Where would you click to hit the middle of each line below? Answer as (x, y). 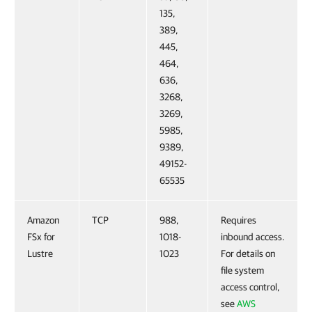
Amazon (43, 220)
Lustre (40, 253)
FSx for (41, 237)
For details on (248, 253)
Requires (239, 220)
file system (242, 270)
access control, (250, 287)
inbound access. (253, 237)
